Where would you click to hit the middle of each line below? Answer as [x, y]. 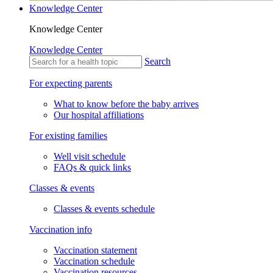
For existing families [68, 136]
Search [158, 62]
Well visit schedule [90, 157]
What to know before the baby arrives [126, 104]
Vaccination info [61, 230]
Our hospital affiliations [99, 115]
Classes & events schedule [104, 209]
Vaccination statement [95, 250]
